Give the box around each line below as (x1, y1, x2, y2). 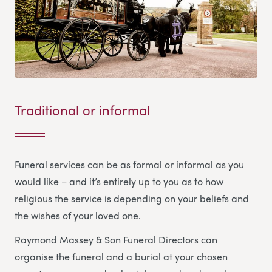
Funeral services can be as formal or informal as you (15, 157, 244, 172)
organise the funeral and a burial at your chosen (15, 250, 228, 264)
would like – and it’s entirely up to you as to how (15, 174, 223, 189)
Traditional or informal (15, 100, 150, 120)
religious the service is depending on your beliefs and (15, 191, 249, 206)
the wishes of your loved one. (15, 208, 141, 223)
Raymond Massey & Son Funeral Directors (15, 233, 201, 247)
